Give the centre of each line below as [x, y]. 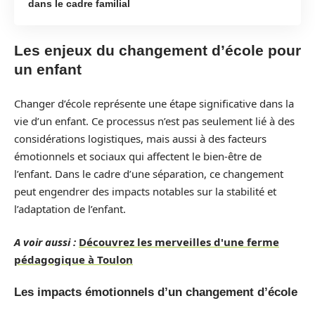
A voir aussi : [45, 242]
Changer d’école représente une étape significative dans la [154, 103]
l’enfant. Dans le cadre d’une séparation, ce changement [149, 173]
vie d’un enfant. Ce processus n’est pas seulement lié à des [154, 121]
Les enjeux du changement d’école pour [157, 50]
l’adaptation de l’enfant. [70, 208]
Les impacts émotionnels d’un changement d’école [156, 292]
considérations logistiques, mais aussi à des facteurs [140, 138]
